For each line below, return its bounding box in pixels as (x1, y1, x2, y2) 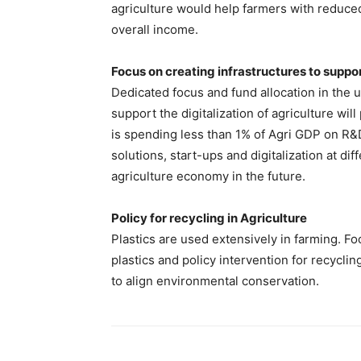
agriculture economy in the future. (111, 168, 305, 184)
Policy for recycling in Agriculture (111, 210, 307, 226)
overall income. (111, 22, 198, 37)
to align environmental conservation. (111, 273, 319, 288)
